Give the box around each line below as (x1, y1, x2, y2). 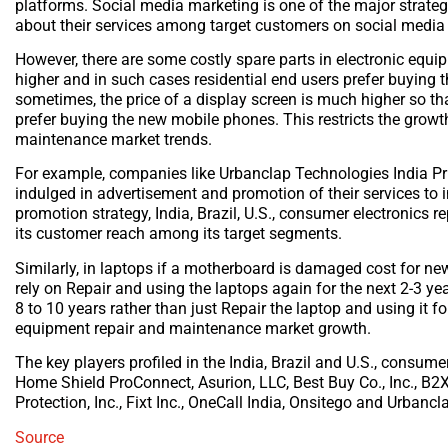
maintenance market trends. (15, 130, 212, 150)
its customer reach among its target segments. (15, 224, 342, 244)
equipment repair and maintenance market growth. (15, 318, 371, 338)
